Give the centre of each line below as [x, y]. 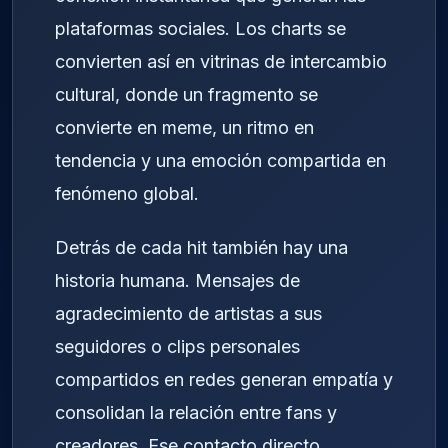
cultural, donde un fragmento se [186, 94]
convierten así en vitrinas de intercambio [221, 61]
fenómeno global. [127, 193]
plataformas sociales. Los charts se [200, 28]
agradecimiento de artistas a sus [188, 314]
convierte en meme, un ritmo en [184, 127]
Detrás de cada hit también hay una [201, 248]
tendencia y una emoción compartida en [220, 160]
